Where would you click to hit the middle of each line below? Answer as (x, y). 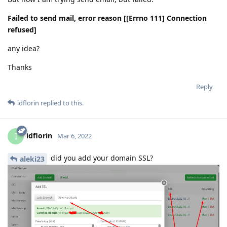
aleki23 (32, 159)
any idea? (24, 49)
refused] (22, 30)
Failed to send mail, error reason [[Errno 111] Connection (107, 18)
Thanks (20, 67)
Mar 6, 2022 (74, 136)
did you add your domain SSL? (101, 158)
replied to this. (61, 103)
